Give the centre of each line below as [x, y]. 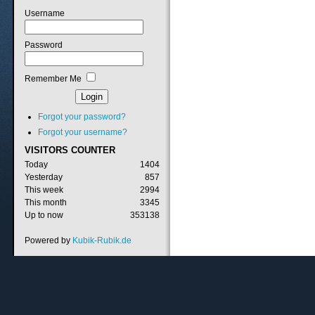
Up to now [44, 216]
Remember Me [53, 78]
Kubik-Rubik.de [102, 241]
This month [46, 203]
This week [44, 190]
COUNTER [92, 150]
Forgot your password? [82, 117]
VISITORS [47, 150]
